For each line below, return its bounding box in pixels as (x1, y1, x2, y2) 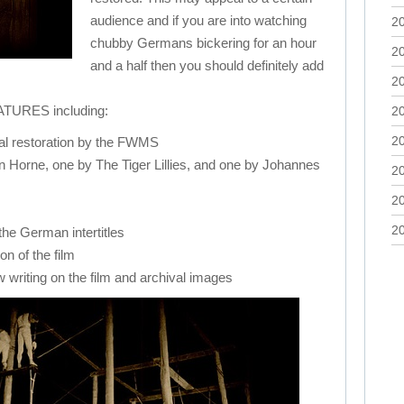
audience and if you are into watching (90, 13, 307, 28)
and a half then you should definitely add (90, 58, 324, 73)
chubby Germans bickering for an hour (90, 35, 317, 50)
